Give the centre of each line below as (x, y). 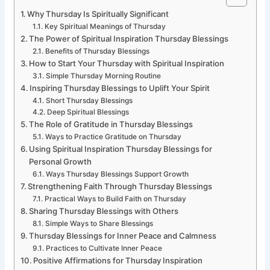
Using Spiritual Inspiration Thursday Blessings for (121, 149)
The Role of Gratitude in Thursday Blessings (111, 124)
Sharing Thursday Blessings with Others (104, 211)
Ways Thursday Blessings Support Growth (117, 174)
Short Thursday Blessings (89, 100)
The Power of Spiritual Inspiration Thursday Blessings (129, 38)
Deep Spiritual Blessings (88, 112)
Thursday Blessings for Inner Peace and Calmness (123, 235)
